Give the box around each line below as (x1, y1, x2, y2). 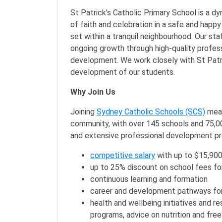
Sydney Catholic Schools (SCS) (97, 107, 205, 116)
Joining (70, 107, 97, 116)
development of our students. (70, 67, 175, 77)
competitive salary (90, 151, 155, 160)
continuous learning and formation (90, 174, 208, 184)
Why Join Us (70, 87, 115, 97)
